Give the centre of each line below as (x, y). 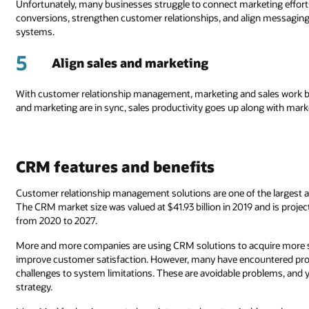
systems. (36, 31)
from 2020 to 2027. (57, 221)
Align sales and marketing (130, 62)
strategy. (34, 287)
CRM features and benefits (116, 167)
